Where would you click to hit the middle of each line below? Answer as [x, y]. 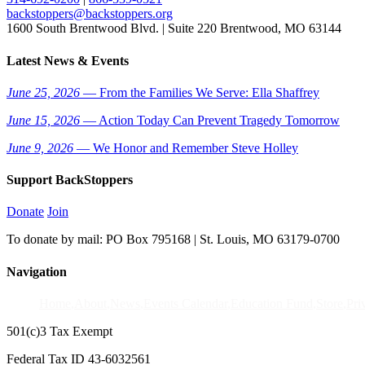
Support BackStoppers [70, 180]
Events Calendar [185, 303]
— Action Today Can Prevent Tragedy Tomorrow [210, 120]
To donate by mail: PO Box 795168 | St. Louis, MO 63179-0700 [173, 240]
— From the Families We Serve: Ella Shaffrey [200, 92]
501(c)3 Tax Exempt [59, 331]
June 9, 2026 [40, 147]
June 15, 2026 [43, 120]
